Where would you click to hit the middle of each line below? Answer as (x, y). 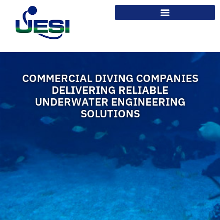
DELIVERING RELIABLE (110, 90)
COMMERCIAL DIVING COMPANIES (110, 78)
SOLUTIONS (110, 113)
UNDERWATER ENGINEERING (110, 102)
